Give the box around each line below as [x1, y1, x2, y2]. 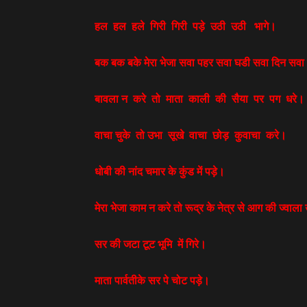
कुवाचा [232, 127, 260, 143]
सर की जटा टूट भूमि [95, 236, 172, 251]
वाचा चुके [95, 127, 133, 143]
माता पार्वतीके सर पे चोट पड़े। [95, 273, 210, 288]
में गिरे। [175, 236, 206, 251]
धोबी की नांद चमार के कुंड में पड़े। [95, 164, 225, 179]
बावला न [95, 91, 127, 106]
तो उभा [136, 127, 165, 143]
